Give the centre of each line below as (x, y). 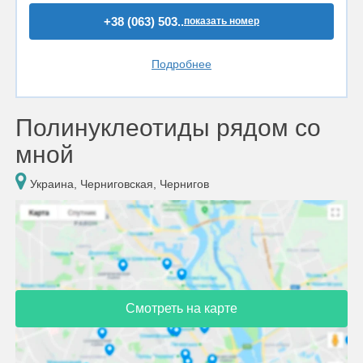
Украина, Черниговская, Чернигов (118, 184)
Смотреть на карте (181, 308)
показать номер (222, 21)
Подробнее (181, 64)
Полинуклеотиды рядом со (168, 128)
